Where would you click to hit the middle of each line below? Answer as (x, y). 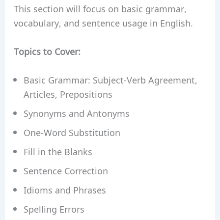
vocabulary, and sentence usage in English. (103, 23)
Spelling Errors (54, 208)
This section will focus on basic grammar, (100, 9)
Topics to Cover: (47, 51)
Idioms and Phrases (65, 189)
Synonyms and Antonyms (76, 113)
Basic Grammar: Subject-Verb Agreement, (110, 79)
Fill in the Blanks (58, 151)
